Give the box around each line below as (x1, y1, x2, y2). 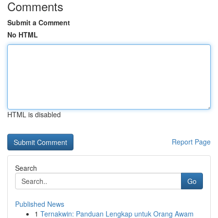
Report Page (172, 137, 211, 146)
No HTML (7, 30, 38, 39)
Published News (15, 199, 64, 209)
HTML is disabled (7, 109, 61, 119)
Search (15, 163, 37, 173)
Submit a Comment (7, 18, 70, 27)
